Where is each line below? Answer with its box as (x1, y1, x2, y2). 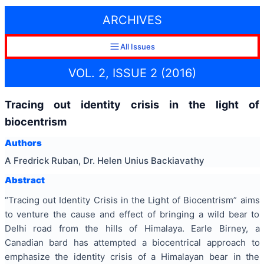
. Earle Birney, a (181, 223, 260, 235)
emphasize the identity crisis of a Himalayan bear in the (4, 251, 260, 263)
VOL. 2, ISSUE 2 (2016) (68, 65, 196, 80)
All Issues (120, 42, 155, 52)
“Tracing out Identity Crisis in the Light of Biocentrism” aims (4, 194, 260, 206)
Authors (4, 137, 42, 149)
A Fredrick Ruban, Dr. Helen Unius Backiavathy (4, 154, 204, 166)
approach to (201, 237, 260, 249)
